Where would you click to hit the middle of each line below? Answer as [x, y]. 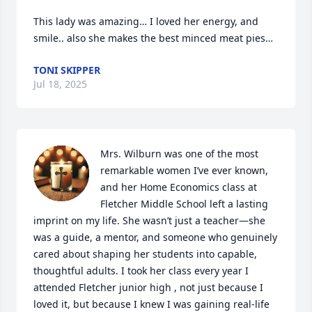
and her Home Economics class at [179, 187]
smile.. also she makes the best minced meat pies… [153, 38]
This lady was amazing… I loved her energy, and [146, 21]
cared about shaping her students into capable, [145, 254]
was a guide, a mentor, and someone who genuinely [155, 237]
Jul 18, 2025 [60, 84]
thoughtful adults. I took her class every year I [141, 271]
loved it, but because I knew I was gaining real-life [151, 304]
